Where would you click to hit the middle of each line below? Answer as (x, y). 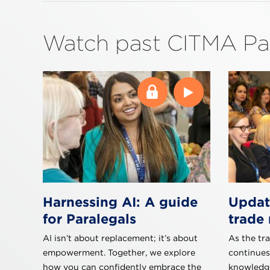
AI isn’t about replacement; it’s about (120, 238)
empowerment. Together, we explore (119, 253)
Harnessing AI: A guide (120, 202)
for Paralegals (89, 219)
